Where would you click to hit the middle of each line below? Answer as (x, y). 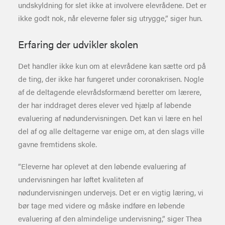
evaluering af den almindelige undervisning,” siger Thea (110, 218)
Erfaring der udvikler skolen (78, 44)
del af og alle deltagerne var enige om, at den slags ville (111, 131)
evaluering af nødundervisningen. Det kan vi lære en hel (110, 118)
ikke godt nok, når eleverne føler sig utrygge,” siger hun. (110, 18)
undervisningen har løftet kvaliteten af (81, 179)
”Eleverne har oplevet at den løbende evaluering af (102, 166)
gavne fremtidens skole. (58, 144)
